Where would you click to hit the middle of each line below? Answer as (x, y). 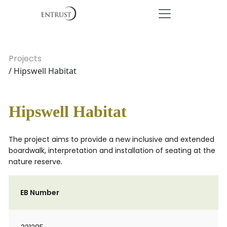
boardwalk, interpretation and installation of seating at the (112, 150)
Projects (25, 59)
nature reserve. (35, 162)
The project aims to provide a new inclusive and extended (111, 139)
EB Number (40, 193)
